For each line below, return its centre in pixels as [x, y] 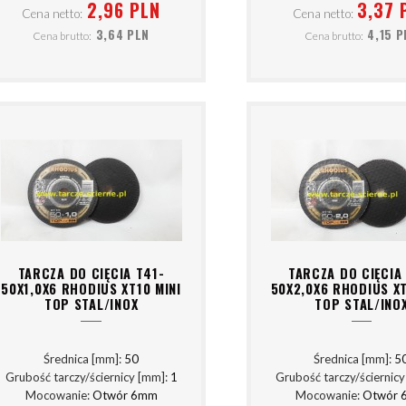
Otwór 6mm [125, 396]
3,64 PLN [123, 35]
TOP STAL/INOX [91, 304]
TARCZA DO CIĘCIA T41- [91, 273]
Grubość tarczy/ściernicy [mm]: [87, 377]
